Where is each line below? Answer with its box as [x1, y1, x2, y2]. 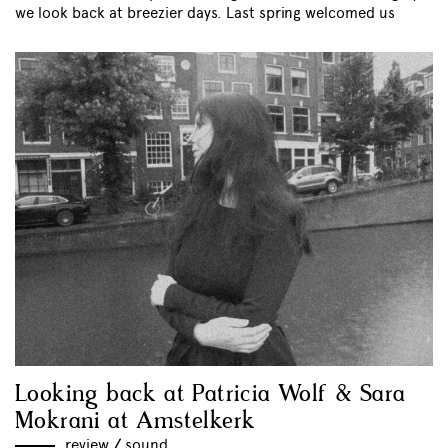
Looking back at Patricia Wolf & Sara [15, 378, 406, 410]
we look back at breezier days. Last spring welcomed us [15, 4, 395, 22]
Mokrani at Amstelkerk [15, 405, 256, 437]
